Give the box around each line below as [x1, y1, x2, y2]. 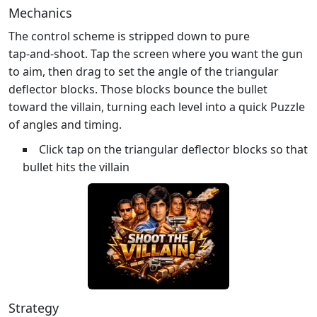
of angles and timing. [8, 116, 122, 132]
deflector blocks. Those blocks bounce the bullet [8, 81, 267, 97]
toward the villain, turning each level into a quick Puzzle [8, 98, 305, 115]
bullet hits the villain [23, 158, 129, 175]
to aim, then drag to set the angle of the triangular [8, 63, 279, 79]
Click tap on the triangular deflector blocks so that [39, 141, 308, 157]
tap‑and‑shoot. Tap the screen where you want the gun [8, 45, 303, 62]
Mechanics [8, 4, 72, 21]
